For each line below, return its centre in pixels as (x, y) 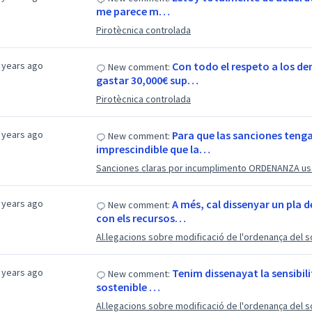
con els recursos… (141, 218)
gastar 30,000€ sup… (147, 80)
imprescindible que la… (153, 149)
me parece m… (133, 11)
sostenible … (128, 287)
